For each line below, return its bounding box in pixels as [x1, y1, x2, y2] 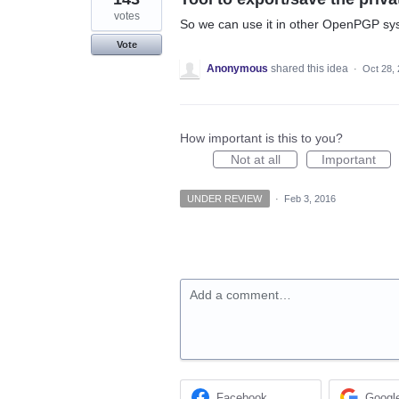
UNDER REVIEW [187, 192, 263, 204]
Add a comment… [190, 287, 291, 302]
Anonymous [207, 61, 268, 75]
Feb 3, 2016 [283, 192, 336, 204]
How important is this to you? [180, 130, 343, 145]
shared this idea [271, 61, 351, 75]
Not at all [230, 151, 281, 167]
